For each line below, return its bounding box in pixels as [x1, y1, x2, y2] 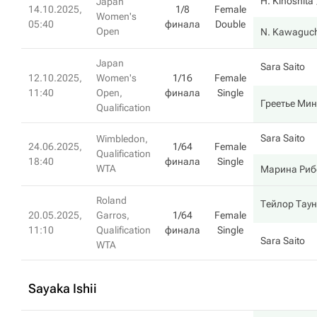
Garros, [96, 209, 129, 221]
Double [215, 18, 246, 30]
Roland [96, 195, 127, 206]
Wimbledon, [96, 133, 148, 144]
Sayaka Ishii [28, 281, 97, 296]
